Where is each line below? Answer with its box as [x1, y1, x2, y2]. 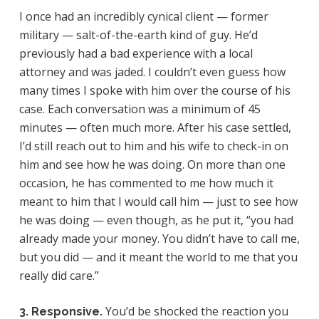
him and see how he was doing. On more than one [19, 157, 286, 172]
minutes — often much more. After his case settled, [19, 120, 291, 135]
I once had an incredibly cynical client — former [19, 9, 268, 24]
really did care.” [19, 268, 99, 283]
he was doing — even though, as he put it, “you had [19, 212, 293, 228]
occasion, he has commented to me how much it [19, 175, 273, 191]
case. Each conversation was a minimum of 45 [19, 101, 261, 117]
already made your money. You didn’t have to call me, [19, 231, 300, 246]
